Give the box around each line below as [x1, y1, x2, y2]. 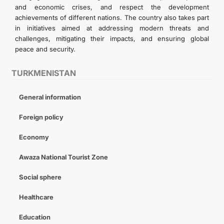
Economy [18, 133, 49, 141]
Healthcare [18, 193, 53, 201]
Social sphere [18, 173, 61, 181]
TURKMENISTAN [11, 68, 76, 78]
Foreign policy [18, 113, 63, 121]
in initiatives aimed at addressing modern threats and [15, 24, 209, 32]
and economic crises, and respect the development [15, 3, 209, 11]
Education [18, 213, 50, 221]
